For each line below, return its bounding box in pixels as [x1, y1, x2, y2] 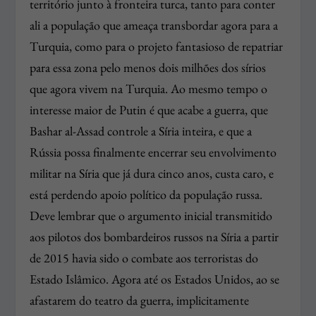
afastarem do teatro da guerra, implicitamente [30, 292, 250, 309]
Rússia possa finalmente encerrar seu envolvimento [30, 144, 277, 161]
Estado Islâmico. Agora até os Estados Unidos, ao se [30, 271, 280, 288]
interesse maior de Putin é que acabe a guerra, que [30, 102, 269, 119]
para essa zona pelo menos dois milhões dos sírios [30, 59, 267, 76]
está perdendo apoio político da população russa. [30, 186, 263, 203]
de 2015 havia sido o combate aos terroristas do [30, 250, 259, 267]
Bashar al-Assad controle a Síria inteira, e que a [30, 123, 253, 140]
